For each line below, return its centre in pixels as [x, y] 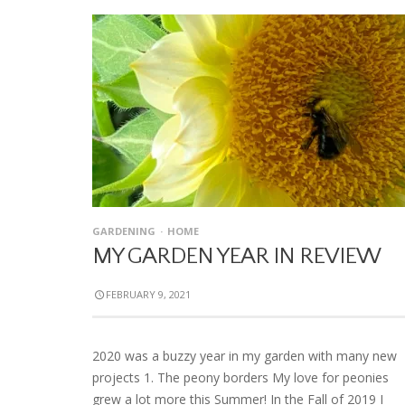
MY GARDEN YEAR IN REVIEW [236, 256]
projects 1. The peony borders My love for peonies [240, 377]
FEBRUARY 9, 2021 [149, 294]
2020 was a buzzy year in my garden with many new [245, 356]
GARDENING [124, 231]
